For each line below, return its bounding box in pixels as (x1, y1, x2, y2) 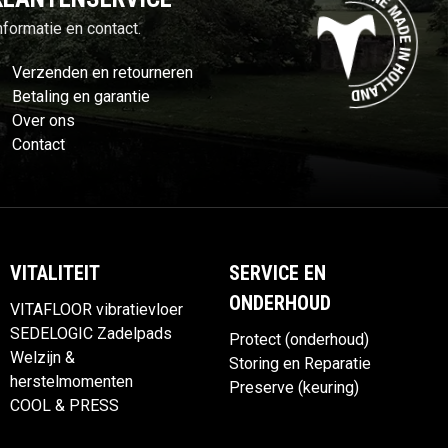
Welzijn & (10, 348, 75, 368)
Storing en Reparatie (229, 354, 371, 374)
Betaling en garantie (12, 87, 150, 107)
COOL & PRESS (10, 396, 119, 416)
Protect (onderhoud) (229, 330, 369, 350)
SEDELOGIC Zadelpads (10, 324, 172, 344)
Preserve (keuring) (229, 378, 359, 398)
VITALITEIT (10, 261, 100, 286)
